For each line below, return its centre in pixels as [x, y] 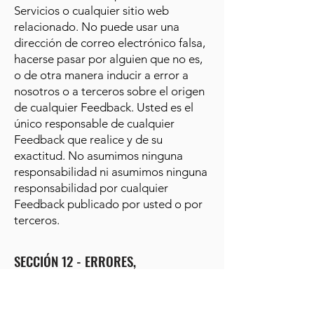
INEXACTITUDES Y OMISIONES [88, 279]
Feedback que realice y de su [88, 139]
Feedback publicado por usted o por [108, 204]
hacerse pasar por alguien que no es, [108, 59]
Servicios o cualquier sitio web [91, 11]
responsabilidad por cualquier [91, 188]
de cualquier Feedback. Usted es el [104, 107]
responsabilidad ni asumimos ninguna [111, 172]
